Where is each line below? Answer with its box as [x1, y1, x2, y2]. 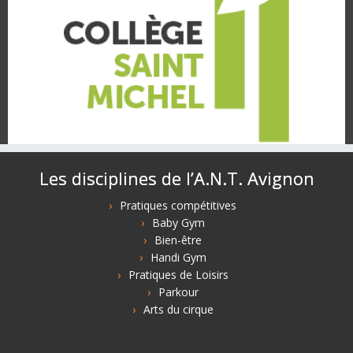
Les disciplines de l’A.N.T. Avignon [39, 166, 314, 191]
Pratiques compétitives [120, 198, 236, 214]
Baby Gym [151, 215, 205, 231]
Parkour [158, 284, 199, 300]
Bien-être [154, 232, 202, 248]
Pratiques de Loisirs [128, 267, 229, 283]
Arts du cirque [143, 302, 214, 318]
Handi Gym [150, 250, 206, 266]
